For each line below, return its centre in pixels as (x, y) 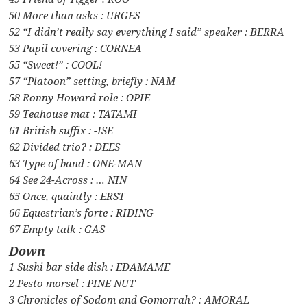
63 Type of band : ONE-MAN (76, 163)
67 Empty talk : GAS (57, 229)
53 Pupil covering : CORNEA (76, 48)
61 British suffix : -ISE (61, 131)
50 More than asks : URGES (75, 15)
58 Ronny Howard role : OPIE (80, 98)
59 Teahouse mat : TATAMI (73, 114)
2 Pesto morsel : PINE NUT (72, 283)
